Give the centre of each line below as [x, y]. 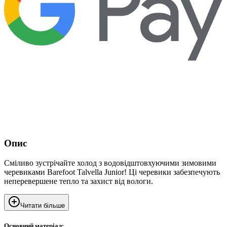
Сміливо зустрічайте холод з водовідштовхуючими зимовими [110, 163]
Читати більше [43, 205]
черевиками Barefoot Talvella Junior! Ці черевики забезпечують [112, 172]
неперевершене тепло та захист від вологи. [79, 181]
